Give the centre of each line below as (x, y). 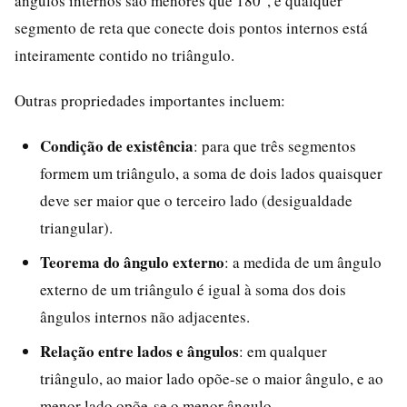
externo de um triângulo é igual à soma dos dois (193, 289)
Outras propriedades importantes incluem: (150, 100)
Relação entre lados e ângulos (139, 351)
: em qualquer (283, 351)
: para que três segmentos (275, 145)
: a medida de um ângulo (303, 262)
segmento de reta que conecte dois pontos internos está (191, 27)
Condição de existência (117, 145)
